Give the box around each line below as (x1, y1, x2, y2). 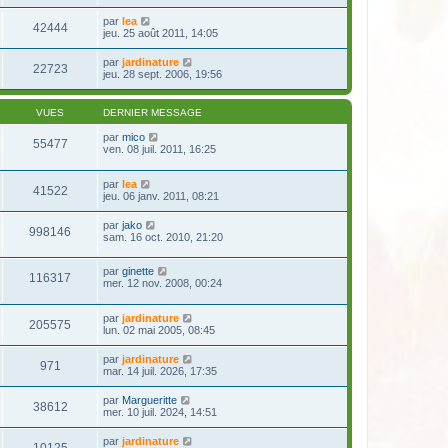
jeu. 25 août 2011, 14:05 (103, 27, 218, 39)
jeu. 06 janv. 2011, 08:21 (103, 189, 219, 202)
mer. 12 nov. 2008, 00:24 (103, 277, 222, 290)
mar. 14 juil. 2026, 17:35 (103, 364, 217, 377)
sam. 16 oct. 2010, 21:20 (103, 230, 223, 243)
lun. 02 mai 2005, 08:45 (103, 323, 215, 336)
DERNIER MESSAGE (103, 107, 202, 118)
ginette (122, 265, 154, 278)
